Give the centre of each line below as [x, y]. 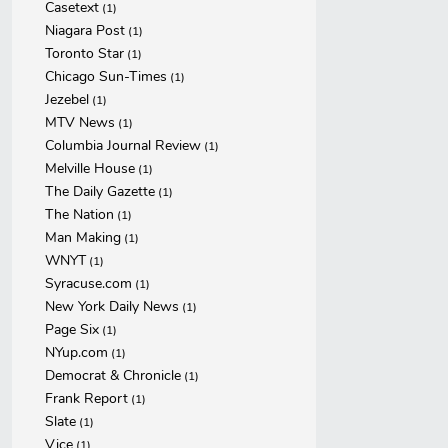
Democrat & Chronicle [113, 375]
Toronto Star [84, 53]
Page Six [72, 329]
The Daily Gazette [100, 191]
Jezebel [67, 99]
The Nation [79, 214]
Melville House [90, 168]
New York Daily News [112, 306]
